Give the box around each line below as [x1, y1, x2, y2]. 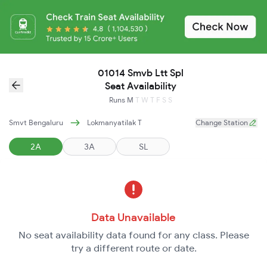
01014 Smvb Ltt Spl [98, 66, 184, 79]
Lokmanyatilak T [87, 117, 142, 127]
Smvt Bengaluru [9, 117, 63, 127]
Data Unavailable [91, 210, 176, 224]
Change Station [195, 117, 248, 127]
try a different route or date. [70, 241, 197, 254]
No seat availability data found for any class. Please [18, 228, 249, 241]
